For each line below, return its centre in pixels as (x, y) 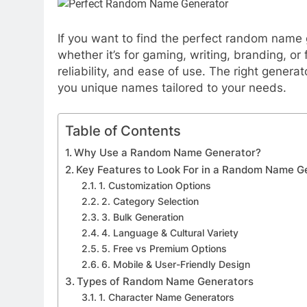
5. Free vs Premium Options (164, 249)
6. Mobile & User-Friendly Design (175, 265)
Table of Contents (123, 131)
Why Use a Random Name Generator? (168, 153)
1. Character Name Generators (166, 298)
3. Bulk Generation (142, 218)
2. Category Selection (150, 202)
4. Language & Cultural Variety (170, 233)
